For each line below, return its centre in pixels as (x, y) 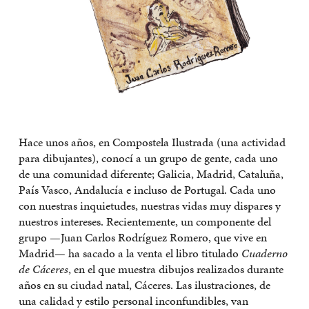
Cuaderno (265, 253)
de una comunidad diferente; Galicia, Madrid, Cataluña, (151, 173)
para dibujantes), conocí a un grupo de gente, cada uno (148, 158)
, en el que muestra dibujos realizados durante (176, 269)
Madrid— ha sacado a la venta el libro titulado (130, 253)
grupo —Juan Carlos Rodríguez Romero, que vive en (143, 237)
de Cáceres (43, 269)
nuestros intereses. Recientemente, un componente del (145, 221)
